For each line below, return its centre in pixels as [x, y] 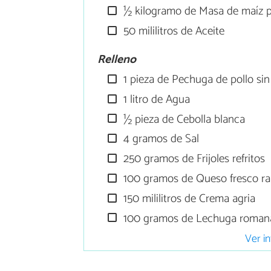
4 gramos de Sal [160, 139]
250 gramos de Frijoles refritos [193, 159]
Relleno [117, 60]
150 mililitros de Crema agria [188, 198]
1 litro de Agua [155, 99]
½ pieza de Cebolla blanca [183, 119]
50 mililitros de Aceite [173, 31]
